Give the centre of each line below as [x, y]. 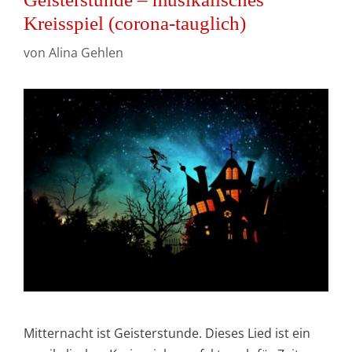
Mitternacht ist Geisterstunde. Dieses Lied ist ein [167, 333]
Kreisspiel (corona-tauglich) [135, 23]
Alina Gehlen [86, 52]
